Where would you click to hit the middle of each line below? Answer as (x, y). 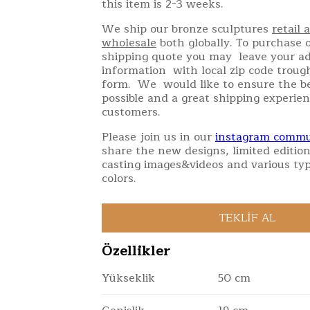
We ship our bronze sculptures (187, 29)
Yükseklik (128, 278)
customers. (131, 112)
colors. (119, 179)
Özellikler (136, 251)
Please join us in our (158, 137)
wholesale (129, 43)
